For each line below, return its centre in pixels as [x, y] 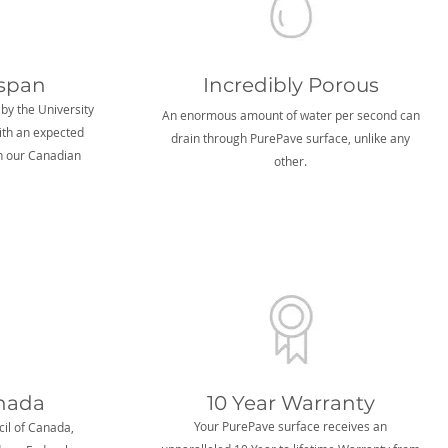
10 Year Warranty [291, 403]
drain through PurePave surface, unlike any [290, 138]
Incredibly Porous [291, 85]
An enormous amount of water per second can [290, 115]
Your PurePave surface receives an [290, 426]
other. [290, 161]
